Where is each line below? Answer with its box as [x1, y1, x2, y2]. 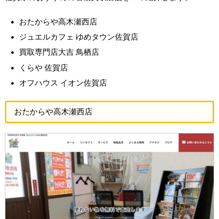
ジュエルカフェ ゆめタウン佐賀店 [19, 33, 139, 42]
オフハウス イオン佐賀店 [19, 78, 108, 87]
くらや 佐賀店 [19, 63, 68, 72]
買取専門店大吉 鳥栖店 [19, 48, 100, 57]
